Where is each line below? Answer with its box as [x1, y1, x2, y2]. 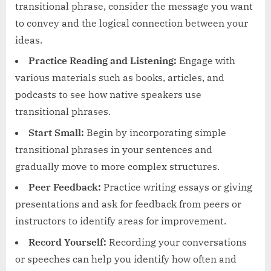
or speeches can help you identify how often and [15, 252, 237, 265]
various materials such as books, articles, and [15, 71, 224, 84]
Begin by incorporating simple [84, 126, 226, 139]
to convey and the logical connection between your [15, 17, 248, 30]
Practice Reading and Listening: [28, 54, 177, 67]
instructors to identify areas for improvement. [15, 215, 226, 227]
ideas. [15, 34, 42, 47]
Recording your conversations [106, 235, 247, 248]
